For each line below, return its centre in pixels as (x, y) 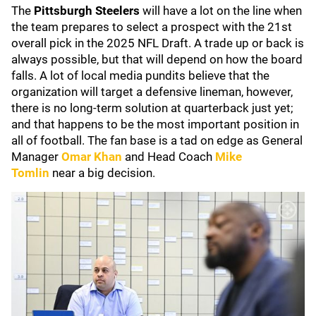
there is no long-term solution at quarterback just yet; (152, 108)
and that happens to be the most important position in (155, 124)
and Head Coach (170, 157)
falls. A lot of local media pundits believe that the (140, 75)
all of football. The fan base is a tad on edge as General (157, 140)
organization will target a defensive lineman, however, (152, 92)
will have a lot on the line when (222, 11)
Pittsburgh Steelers (88, 11)
